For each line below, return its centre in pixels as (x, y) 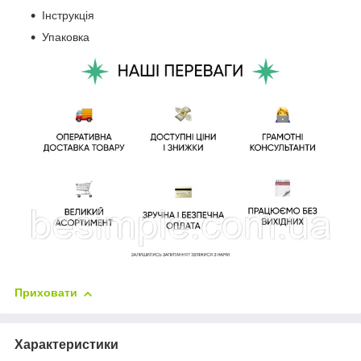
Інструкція (68, 15)
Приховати (46, 293)
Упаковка (66, 37)
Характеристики (66, 345)
